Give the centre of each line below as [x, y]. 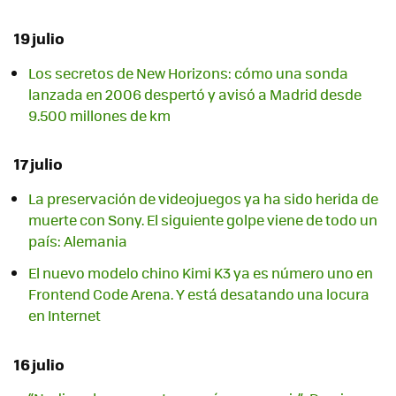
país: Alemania [78, 240]
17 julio [38, 164]
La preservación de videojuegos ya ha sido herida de [203, 198]
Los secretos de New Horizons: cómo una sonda [188, 72]
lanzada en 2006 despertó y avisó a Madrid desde [195, 94]
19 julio [39, 38]
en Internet [65, 315]
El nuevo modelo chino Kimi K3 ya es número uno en [201, 272]
